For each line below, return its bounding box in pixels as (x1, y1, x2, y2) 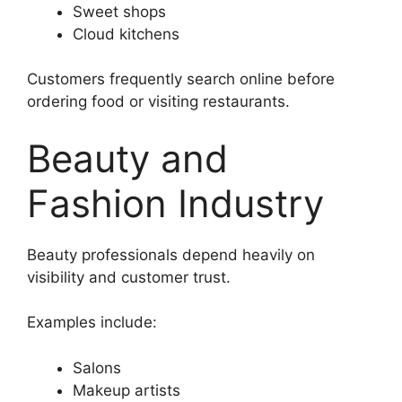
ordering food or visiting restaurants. (27, 92, 290, 111)
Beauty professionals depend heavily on (27, 245, 315, 264)
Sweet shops (73, 2, 166, 21)
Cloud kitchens (73, 24, 179, 43)
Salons (73, 358, 121, 377)
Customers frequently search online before (27, 70, 335, 89)
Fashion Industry (27, 179, 324, 226)
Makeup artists (73, 380, 180, 399)
